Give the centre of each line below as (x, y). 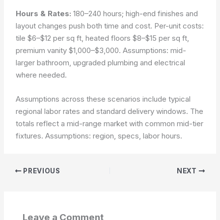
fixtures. (31, 136)
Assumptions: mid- (155, 50)
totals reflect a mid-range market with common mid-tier (110, 123)
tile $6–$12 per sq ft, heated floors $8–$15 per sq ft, (103, 38)
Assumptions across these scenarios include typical (103, 99)
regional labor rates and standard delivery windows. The (110, 111)
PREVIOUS (41, 171)
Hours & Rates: (44, 13)
